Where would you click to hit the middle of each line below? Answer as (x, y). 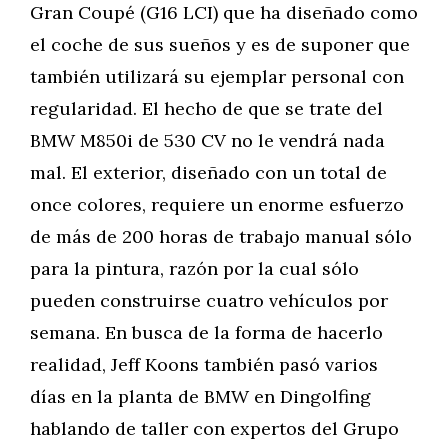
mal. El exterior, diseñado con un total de (208, 172)
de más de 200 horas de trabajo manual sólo (221, 236)
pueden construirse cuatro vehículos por (209, 300)
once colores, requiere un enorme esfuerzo (217, 204)
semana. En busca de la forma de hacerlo (206, 332)
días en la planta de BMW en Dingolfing (200, 396)
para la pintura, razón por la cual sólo (194, 268)
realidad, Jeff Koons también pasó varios (204, 364)
